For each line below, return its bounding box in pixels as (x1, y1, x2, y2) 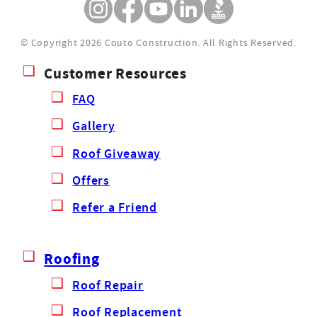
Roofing (44, 249, 100, 269)
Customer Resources (44, 63, 187, 83)
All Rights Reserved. (202, 35, 296, 49)
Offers (72, 171, 110, 188)
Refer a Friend (72, 199, 157, 216)
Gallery (72, 117, 115, 134)
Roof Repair (72, 276, 144, 293)
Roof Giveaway (72, 144, 161, 161)
